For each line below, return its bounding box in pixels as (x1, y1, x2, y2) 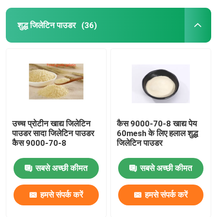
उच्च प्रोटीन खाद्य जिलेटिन (12, 118, 91, 128)
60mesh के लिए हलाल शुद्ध (117, 128, 199, 138)
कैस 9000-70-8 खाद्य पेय (117, 118, 197, 128)
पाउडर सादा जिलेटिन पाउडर (12, 128, 94, 138)
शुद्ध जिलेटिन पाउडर (17, 20, 76, 30)
